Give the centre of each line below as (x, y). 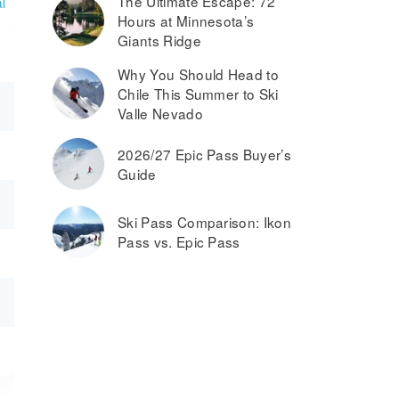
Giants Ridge (159, 40)
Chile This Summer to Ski (198, 94)
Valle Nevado (160, 113)
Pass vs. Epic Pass (179, 241)
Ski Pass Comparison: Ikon (205, 222)
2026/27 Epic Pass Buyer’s (205, 154)
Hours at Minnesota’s (186, 20)
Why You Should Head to (199, 74)
